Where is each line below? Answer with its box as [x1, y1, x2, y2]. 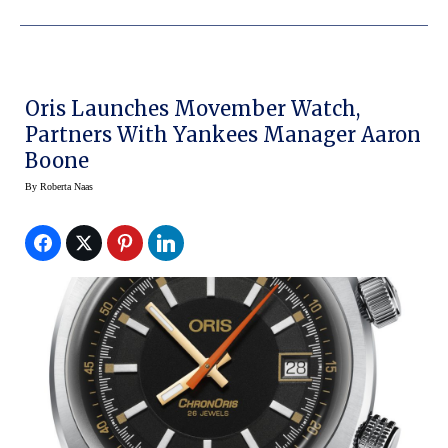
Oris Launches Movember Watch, [25, 96, 360, 122]
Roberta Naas [40, 181, 93, 193]
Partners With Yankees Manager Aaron [25, 122, 263, 148]
